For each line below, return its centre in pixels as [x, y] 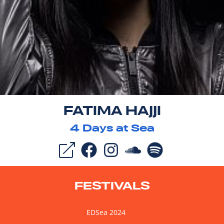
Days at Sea [117, 128]
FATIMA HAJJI [112, 110]
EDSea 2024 [106, 212]
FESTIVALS [112, 185]
